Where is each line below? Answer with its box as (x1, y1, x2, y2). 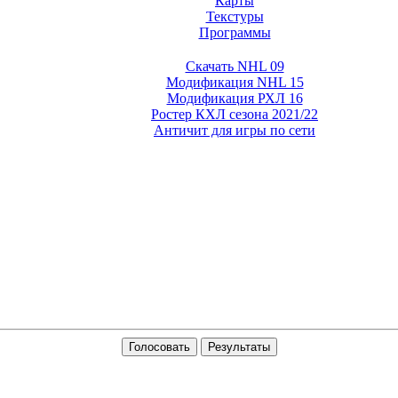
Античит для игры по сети (154, 123, 315, 138)
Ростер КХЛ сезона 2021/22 (151, 107, 318, 122)
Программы (198, 25, 271, 40)
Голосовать (128, 340, 190, 354)
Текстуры (205, 9, 264, 24)
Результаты (207, 340, 270, 354)
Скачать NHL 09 (185, 59, 284, 74)
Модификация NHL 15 (165, 75, 304, 90)
